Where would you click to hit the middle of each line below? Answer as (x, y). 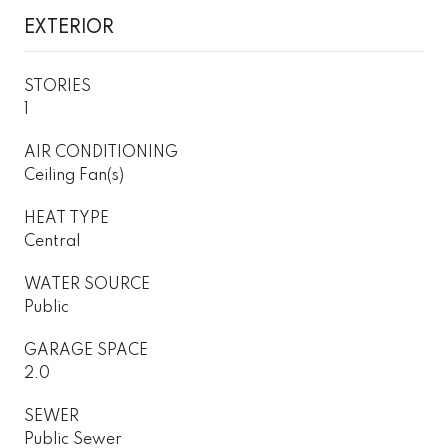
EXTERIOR (69, 26)
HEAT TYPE (66, 218)
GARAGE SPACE (86, 350)
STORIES (57, 86)
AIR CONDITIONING (101, 152)
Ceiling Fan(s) (74, 175)
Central (52, 241)
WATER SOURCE (87, 284)
